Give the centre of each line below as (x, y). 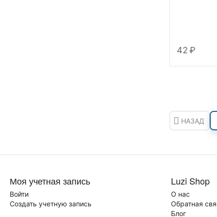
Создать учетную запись (51, 204)
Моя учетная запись (50, 181)
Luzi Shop (190, 181)
